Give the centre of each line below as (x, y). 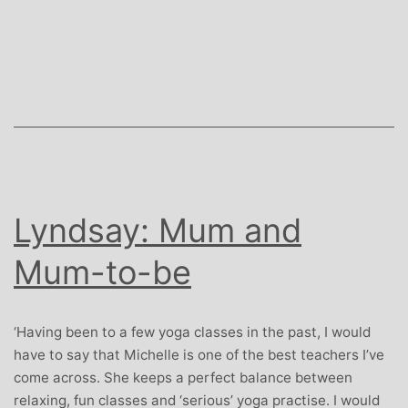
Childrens (197, 123)
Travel (186, 32)
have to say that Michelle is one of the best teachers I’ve (199, 354)
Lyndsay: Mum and (158, 230)
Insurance (198, 55)
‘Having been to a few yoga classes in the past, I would (192, 331)
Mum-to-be (102, 272)
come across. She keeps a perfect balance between (183, 377)
